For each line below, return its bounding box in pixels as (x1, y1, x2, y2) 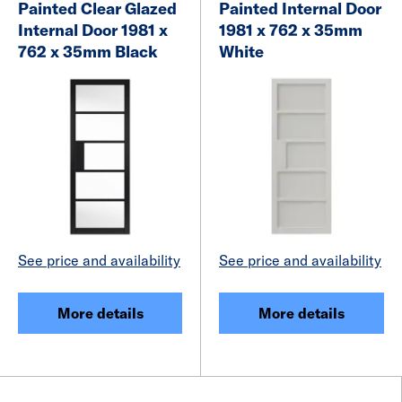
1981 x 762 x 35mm (219, 19, 363, 40)
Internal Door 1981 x (18, 19, 168, 40)
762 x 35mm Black (18, 40, 158, 62)
